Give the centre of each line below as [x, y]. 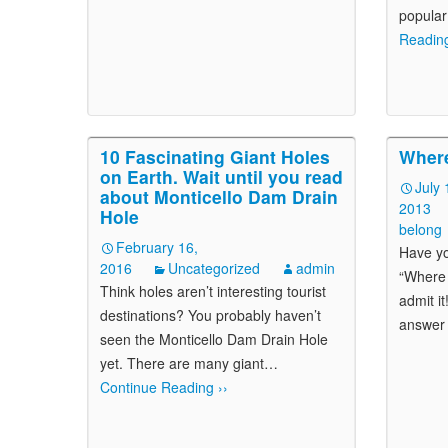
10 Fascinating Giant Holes [215, 156]
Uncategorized [214, 268]
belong [420, 229]
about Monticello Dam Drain [219, 196]
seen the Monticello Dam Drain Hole [214, 339]
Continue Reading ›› [164, 387]
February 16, [157, 247]
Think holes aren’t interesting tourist [213, 291]
